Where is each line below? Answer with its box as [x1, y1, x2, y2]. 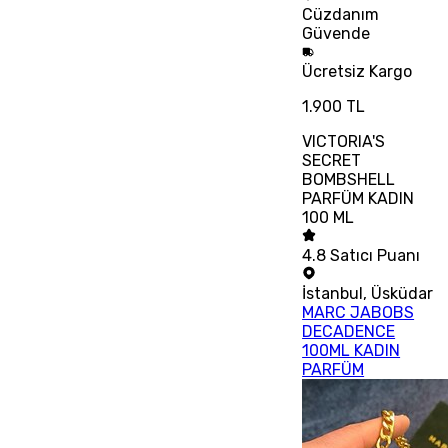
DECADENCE [302, 322, 396, 342]
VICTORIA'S [302, 132, 386, 152]
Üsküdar [371, 284, 434, 304]
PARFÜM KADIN [302, 189, 415, 209]
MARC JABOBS [302, 303, 415, 323]
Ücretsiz [302, 62, 370, 82]
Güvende [302, 24, 371, 44]
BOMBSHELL [302, 170, 396, 190]
